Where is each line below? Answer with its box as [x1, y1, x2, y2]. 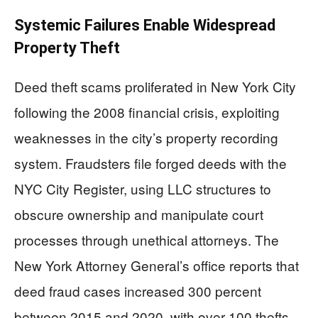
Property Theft [14, 38, 120, 57]
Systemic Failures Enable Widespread [14, 16, 275, 34]
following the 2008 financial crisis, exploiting [14, 102, 280, 121]
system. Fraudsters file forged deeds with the [14, 153, 287, 172]
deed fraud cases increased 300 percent [14, 280, 261, 300]
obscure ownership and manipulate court [14, 204, 263, 224]
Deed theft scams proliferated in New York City [14, 76, 296, 96]
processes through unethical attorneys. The [14, 229, 279, 249]
